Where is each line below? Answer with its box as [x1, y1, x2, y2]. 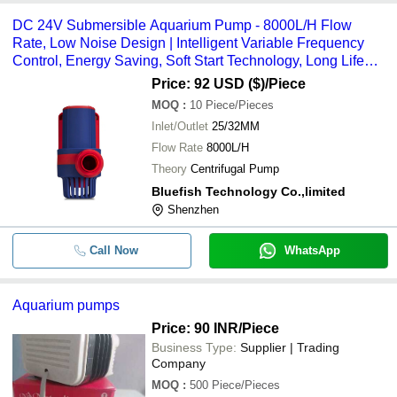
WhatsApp [284, 243, 340, 257]
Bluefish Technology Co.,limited [152, 183, 346, 198]
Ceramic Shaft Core [12, 70, 136, 86]
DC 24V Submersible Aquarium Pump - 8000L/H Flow [12, 17, 352, 33]
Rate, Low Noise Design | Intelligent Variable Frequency [12, 35, 364, 51]
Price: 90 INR [152, 320, 238, 336]
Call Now [89, 243, 138, 257]
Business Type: [152, 339, 237, 354]
